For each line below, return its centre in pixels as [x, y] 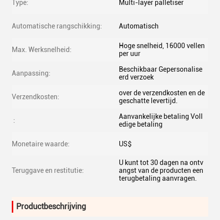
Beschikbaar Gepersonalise [161, 69]
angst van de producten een [161, 170]
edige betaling [141, 124]
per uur [130, 54]
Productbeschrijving [51, 206]
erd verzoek [136, 77]
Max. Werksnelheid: [42, 50]
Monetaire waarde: [41, 144]
